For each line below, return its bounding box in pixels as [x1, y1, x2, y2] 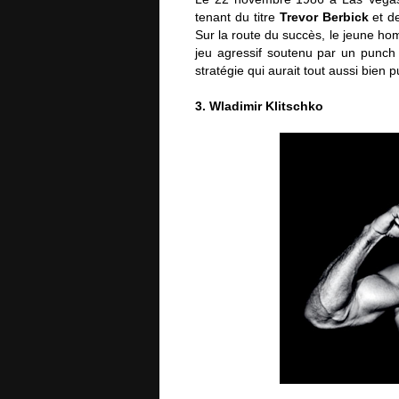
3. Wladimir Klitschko [195, 99, 323, 113]
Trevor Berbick [279, 10, 369, 24]
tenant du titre [195, 10, 280, 24]
